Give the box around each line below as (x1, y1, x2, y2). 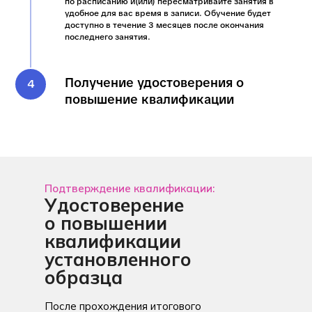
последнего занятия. (65, 31, 150, 42)
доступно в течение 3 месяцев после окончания (65, 19, 264, 31)
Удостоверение (45, 193, 184, 217)
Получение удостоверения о (65, 74, 244, 91)
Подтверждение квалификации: (45, 181, 214, 195)
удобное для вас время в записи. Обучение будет (65, 7, 271, 19)
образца (45, 265, 123, 289)
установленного (45, 247, 192, 271)
